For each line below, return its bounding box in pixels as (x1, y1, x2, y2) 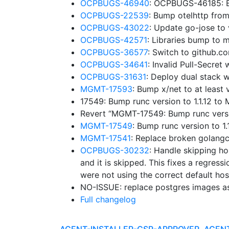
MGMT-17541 (80, 133, 131, 143)
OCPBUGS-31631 (80, 72, 146, 82)
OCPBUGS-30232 (80, 145, 149, 155)
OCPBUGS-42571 (80, 35, 147, 45)
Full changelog (80, 194, 136, 204)
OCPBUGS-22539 (80, 10, 149, 20)
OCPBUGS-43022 (80, 22, 149, 33)
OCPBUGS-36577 (80, 47, 148, 57)
